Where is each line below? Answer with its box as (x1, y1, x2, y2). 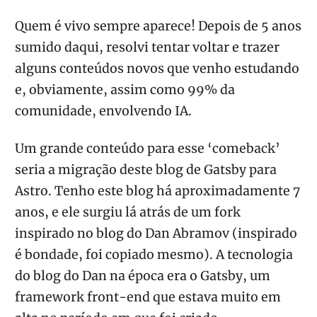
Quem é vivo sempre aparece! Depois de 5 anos (15, 18, 301, 35)
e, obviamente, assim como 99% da (15, 82, 235, 98)
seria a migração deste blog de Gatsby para (15, 162, 277, 178)
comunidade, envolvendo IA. (15, 103, 192, 120)
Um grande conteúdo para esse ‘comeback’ (15, 141, 280, 157)
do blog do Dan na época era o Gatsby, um (15, 268, 270, 284)
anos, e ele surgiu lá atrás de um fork (15, 204, 241, 221)
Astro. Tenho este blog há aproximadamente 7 (15, 183, 300, 200)
